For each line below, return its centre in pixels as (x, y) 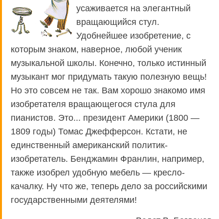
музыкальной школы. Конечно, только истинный (109, 63)
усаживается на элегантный (133, 9)
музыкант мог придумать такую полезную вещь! (109, 77)
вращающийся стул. (118, 22)
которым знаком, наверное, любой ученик (96, 50)
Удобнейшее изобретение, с (133, 36)
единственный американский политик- (89, 145)
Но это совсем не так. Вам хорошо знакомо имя (108, 91)
